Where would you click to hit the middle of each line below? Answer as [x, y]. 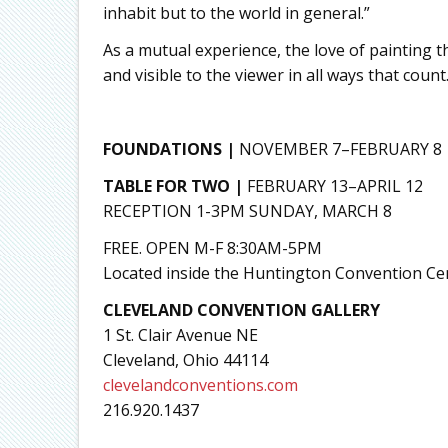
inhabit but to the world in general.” [236, 13]
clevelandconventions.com [200, 385]
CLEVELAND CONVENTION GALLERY [241, 310]
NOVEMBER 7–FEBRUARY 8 [338, 149]
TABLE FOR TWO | [172, 186]
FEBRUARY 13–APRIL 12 [332, 186]
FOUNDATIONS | [168, 149]
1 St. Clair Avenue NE [180, 335]
